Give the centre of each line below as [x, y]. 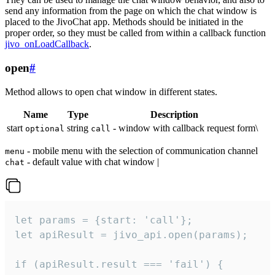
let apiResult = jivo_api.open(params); [131, 234]
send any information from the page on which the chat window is [131, 11]
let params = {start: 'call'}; [104, 220]
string [78, 128]
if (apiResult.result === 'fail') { [119, 264]
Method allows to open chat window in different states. [111, 91]
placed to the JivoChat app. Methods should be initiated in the [124, 22]
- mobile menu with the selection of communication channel [141, 150]
